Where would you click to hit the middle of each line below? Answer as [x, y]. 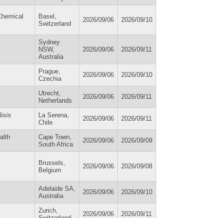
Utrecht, [50, 93]
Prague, [49, 71]
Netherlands [55, 100]
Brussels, [52, 163]
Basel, [47, 16]
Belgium [50, 170]
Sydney [49, 42]
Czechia [50, 78]
